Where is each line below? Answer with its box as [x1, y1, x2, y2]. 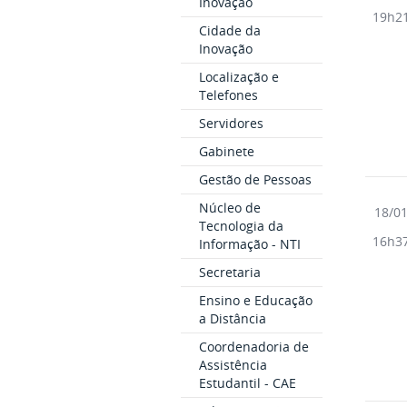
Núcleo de [198, 198, 261, 216]
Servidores [198, 114, 263, 132]
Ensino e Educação [198, 291, 313, 309]
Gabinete [198, 142, 254, 160]
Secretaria [198, 263, 261, 281]
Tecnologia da [198, 216, 283, 234]
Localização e [198, 67, 279, 85]
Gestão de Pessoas [198, 170, 312, 188]
